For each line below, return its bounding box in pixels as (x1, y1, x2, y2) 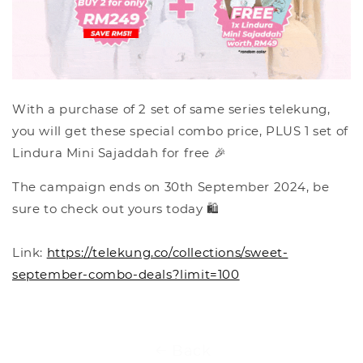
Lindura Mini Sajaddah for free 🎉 (12, 145, 227, 161)
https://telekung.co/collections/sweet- (46, 245, 288, 261)
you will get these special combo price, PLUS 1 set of (12, 123, 348, 139)
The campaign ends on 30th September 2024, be (12, 179, 330, 195)
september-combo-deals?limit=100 (12, 267, 240, 283)
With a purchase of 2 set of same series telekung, (12, 101, 331, 117)
